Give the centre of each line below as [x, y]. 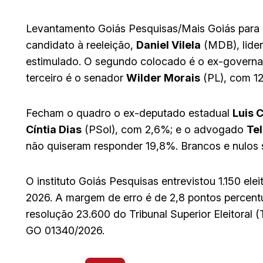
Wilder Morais [163, 77]
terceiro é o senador [76, 77]
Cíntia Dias [54, 129]
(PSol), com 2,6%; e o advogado [164, 129]
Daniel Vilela [168, 45]
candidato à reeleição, [81, 45]
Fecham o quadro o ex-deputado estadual [129, 113]
